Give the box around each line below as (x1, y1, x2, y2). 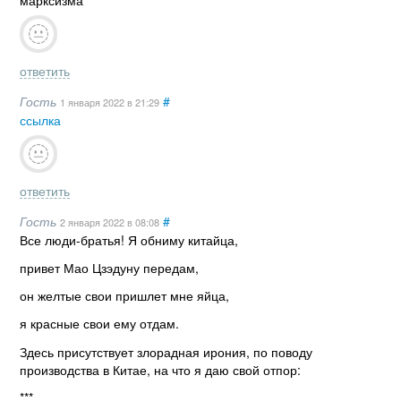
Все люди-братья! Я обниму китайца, (20, 230, 238, 249)
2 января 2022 (60, 214, 127, 229)
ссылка (20, 110, 61, 129)
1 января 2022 (60, 94, 127, 109)
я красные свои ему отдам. (20, 314, 179, 333)
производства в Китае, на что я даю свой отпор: (20, 360, 301, 379)
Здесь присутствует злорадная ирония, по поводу (20, 342, 312, 361)
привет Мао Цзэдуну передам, (20, 259, 199, 277)
